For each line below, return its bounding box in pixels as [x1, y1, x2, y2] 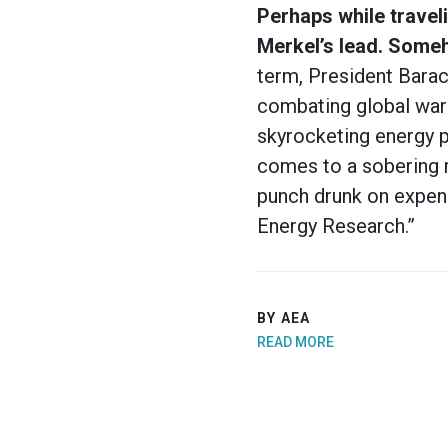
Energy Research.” [257, 214, 415, 239]
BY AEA [257, 309, 311, 326]
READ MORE [257, 333, 334, 350]
